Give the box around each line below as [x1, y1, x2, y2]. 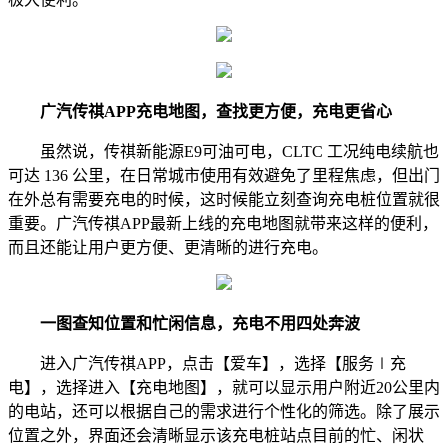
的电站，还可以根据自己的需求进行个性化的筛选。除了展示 [8, 403, 440, 421]
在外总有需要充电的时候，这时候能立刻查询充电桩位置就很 [8, 191, 440, 209]
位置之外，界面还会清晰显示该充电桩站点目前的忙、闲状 [8, 427, 424, 445]
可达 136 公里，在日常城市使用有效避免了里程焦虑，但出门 [8, 167, 440, 185]
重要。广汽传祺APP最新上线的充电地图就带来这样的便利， [8, 215, 438, 233]
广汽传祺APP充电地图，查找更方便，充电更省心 [40, 103, 392, 121]
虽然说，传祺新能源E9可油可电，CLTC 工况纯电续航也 [8, 143, 439, 161]
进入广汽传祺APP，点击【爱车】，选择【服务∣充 [8, 355, 406, 373]
